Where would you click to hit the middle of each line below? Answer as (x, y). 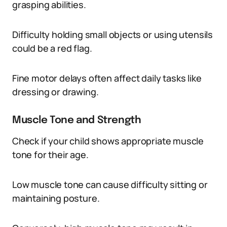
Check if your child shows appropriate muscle (108, 141)
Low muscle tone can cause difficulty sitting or (110, 184)
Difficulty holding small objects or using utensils (113, 34)
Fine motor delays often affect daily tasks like (107, 78)
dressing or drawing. (55, 92)
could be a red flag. (52, 48)
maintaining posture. (56, 198)
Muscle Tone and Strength (77, 120)
